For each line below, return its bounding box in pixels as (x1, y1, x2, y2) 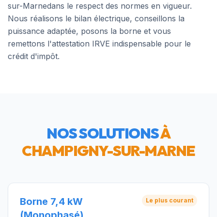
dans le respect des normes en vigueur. (47, 1, 192, 11)
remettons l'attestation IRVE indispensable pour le (8, 39, 191, 48)
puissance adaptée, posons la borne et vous (8, 26, 171, 36)
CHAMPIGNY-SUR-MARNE (22, 141, 195, 160)
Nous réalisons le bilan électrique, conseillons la (8, 14, 185, 23)
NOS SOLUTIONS (46, 124, 161, 142)
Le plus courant (146, 197, 193, 204)
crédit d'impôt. (8, 51, 60, 61)
